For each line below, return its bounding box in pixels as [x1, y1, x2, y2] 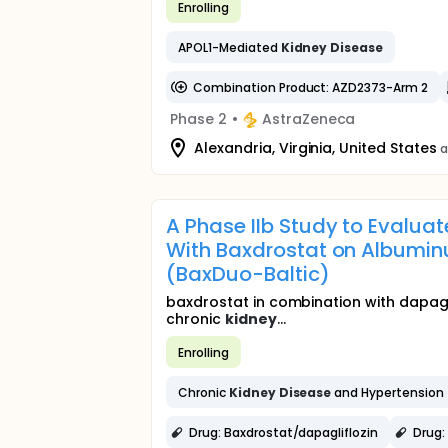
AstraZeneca [261, 109, 356, 129]
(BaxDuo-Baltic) [166, 260, 330, 288]
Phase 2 [170, 109, 227, 129]
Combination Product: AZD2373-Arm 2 [193, 78, 428, 96]
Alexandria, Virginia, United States [194, 137, 437, 158]
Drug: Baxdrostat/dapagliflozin [189, 423, 379, 441]
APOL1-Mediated [178, 38, 281, 56]
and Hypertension [331, 383, 444, 401]
